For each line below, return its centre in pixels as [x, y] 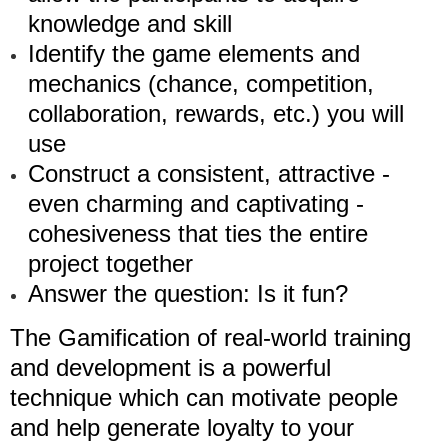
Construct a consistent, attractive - [209, 173]
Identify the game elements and [194, 53]
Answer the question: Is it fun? [188, 293]
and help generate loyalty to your [182, 427]
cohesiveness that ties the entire [198, 233]
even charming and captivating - [196, 203]
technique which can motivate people [204, 397]
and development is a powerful [170, 367]
